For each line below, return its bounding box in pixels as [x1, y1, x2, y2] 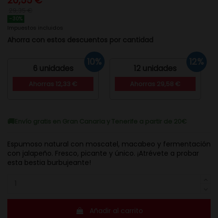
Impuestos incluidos [7, 24, 63, 32]
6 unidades [33, 63, 73, 74]
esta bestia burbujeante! [7, 157, 91, 167]
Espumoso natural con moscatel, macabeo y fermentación [7, 139, 211, 149]
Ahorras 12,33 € [29, 79, 78, 89]
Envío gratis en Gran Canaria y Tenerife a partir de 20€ [15, 116, 187, 126]
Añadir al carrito [89, 205, 143, 216]
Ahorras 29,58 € [130, 79, 181, 89]
